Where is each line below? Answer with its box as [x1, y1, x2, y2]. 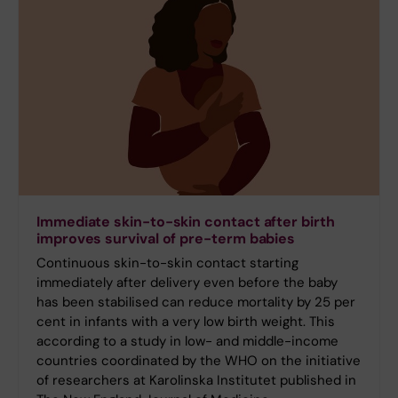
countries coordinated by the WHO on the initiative [36, 352, 361, 370]
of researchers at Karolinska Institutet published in [36, 371, 356, 390]
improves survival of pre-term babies [36, 229, 296, 249]
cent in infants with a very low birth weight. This [36, 313, 335, 331]
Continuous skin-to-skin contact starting [36, 254, 298, 273]
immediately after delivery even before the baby [36, 274, 338, 292]
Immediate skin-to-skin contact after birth [36, 212, 335, 232]
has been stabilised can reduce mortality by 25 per [36, 293, 355, 312]
